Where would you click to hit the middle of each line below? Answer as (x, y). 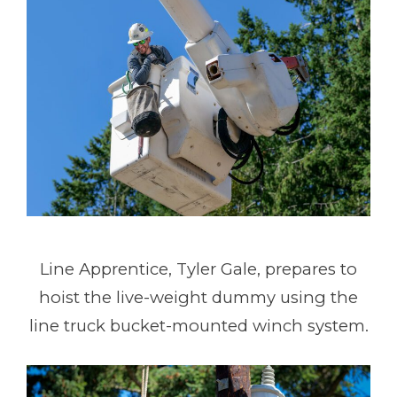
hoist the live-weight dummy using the (198, 298)
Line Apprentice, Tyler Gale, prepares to (198, 269)
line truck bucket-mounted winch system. (198, 326)
